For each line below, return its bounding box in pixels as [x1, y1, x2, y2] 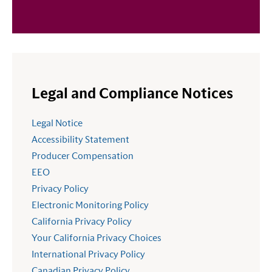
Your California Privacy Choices [32, 233, 161, 243]
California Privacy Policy [32, 217, 132, 227]
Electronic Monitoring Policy [32, 200, 149, 211]
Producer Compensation [32, 151, 135, 161]
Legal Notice [32, 118, 83, 129]
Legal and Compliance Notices [32, 87, 233, 102]
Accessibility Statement [32, 135, 129, 145]
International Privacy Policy [32, 250, 145, 260]
